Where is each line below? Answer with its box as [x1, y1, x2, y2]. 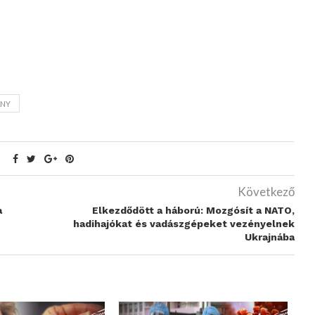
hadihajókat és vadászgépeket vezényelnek [72, 218, 295, 229]
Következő [237, 184, 295, 199]
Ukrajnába [244, 231, 295, 243]
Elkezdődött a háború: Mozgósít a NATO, [91, 205, 295, 216]
